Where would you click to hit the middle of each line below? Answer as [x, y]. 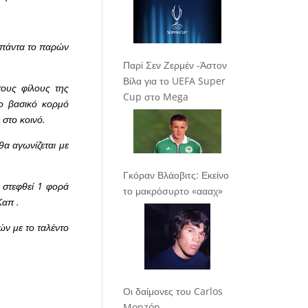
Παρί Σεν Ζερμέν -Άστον [175, 65]
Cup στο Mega [156, 97]
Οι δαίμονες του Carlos [173, 291]
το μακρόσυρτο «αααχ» [173, 191]
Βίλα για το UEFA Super [175, 81]
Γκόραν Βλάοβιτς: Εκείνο [176, 175]
